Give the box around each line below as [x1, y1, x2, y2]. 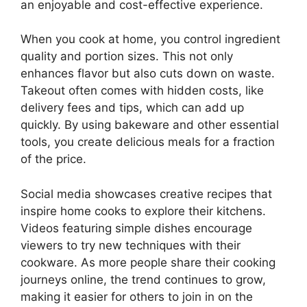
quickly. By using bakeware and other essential [21, 118, 279, 132]
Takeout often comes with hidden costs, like [21, 84, 264, 97]
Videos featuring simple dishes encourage [21, 221, 252, 235]
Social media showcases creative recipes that [21, 186, 272, 201]
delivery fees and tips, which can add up [21, 101, 244, 114]
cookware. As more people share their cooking [21, 255, 275, 269]
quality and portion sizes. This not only [21, 49, 233, 63]
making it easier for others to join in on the [21, 289, 253, 304]
